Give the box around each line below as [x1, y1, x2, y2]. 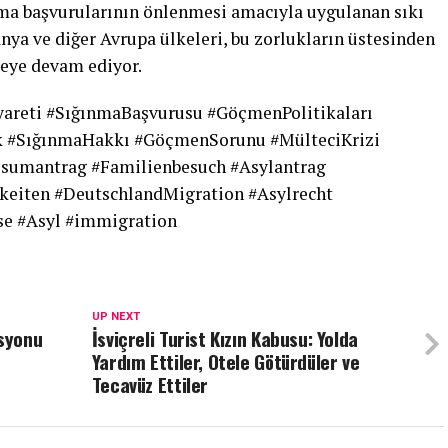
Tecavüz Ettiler [91, 370, 209, 399]
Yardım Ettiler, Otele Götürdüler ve [91, 347, 360, 376]
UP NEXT [91, 310, 140, 323]
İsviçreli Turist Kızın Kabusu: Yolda [91, 324, 358, 353]
